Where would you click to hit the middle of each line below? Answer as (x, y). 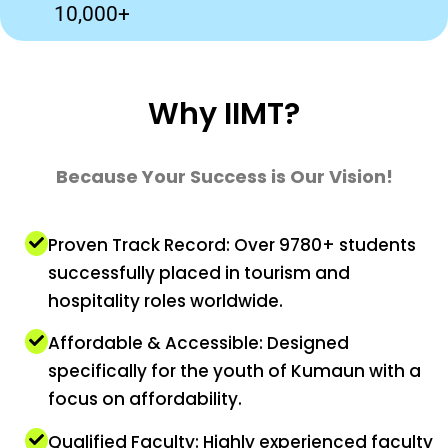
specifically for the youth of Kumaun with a (234, 371)
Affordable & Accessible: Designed (198, 343)
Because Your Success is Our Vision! (224, 176)
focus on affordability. (144, 399)
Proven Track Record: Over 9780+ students (231, 244)
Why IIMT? (224, 113)
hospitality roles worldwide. (165, 300)
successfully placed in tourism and (198, 272)
